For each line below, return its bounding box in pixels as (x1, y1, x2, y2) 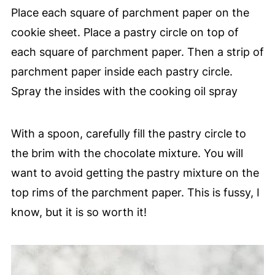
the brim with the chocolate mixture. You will (10, 146, 243, 160)
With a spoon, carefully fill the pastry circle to (10, 126, 246, 140)
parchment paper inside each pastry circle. (10, 64, 233, 78)
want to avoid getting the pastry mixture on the (10, 166, 259, 179)
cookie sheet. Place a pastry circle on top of (10, 25, 239, 39)
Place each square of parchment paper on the (10, 6, 249, 19)
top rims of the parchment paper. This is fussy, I (10, 185, 260, 199)
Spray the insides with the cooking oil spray (10, 84, 238, 98)
